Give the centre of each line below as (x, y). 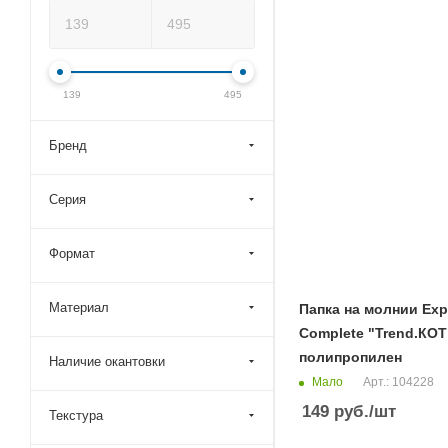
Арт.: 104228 (398, 382)
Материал (79, 307)
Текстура (76, 415)
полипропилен (350, 357)
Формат (72, 253)
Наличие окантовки (107, 361)
